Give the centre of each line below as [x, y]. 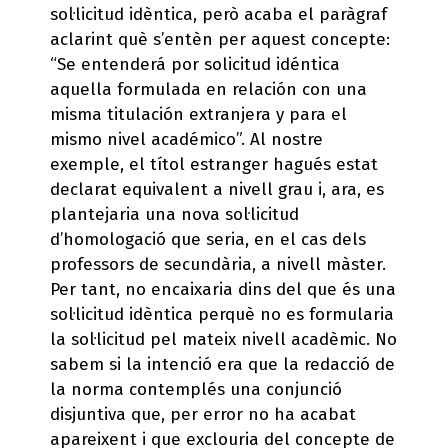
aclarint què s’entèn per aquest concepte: [220, 39]
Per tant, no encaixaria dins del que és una [223, 289]
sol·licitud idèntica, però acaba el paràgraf [218, 14]
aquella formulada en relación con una [208, 89]
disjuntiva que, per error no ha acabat [203, 414]
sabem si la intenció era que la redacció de [222, 364]
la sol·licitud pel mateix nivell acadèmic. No [223, 339]
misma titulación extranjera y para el [198, 114]
